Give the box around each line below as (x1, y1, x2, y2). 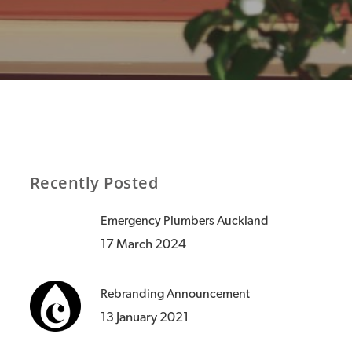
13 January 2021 (100, 310, 189, 324)
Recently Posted (29, 172, 159, 193)
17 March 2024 (100, 236, 186, 251)
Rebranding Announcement (100, 287, 250, 300)
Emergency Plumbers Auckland (100, 214, 269, 227)
